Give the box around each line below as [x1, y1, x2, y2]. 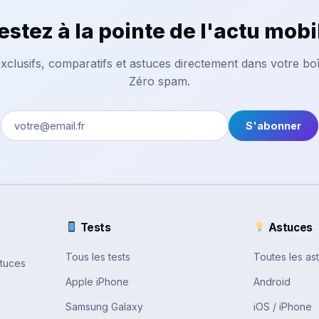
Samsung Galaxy [66, 300, 143, 313]
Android [253, 275, 291, 288]
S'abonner [246, 119, 301, 132]
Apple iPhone [66, 275, 129, 288]
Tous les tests [66, 250, 130, 263]
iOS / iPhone [253, 300, 312, 313]
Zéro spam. [129, 73, 190, 88]
